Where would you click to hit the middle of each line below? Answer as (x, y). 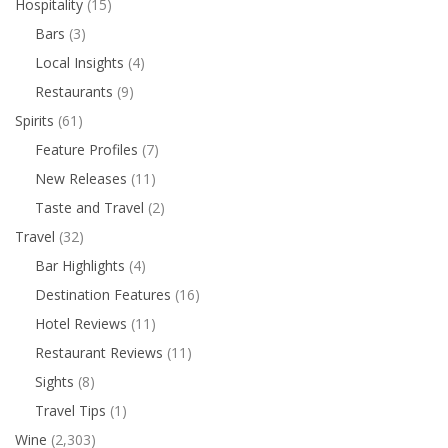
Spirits (34, 120)
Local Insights (79, 62)
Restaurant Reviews (99, 352)
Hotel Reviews (81, 323)
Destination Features (103, 294)
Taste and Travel (89, 207)
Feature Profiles (86, 149)
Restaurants (74, 91)
